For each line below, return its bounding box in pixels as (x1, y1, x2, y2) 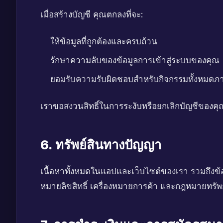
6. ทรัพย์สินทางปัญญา (40, 137, 161, 152)
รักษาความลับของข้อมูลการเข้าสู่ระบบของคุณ (50, 55, 220, 65)
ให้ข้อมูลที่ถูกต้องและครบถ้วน (50, 36, 157, 46)
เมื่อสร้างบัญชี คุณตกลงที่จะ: (40, 9, 143, 19)
